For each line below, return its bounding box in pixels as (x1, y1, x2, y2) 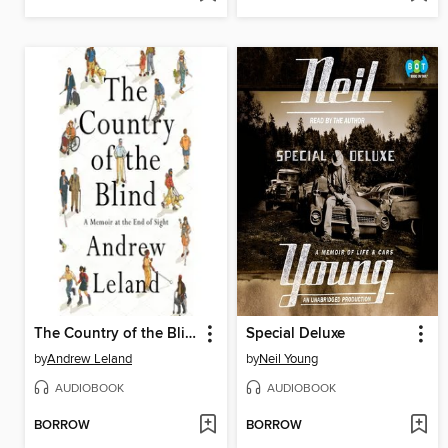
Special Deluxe (245, 325, 345, 344)
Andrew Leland (47, 351, 132, 368)
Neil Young (258, 351, 318, 368)
